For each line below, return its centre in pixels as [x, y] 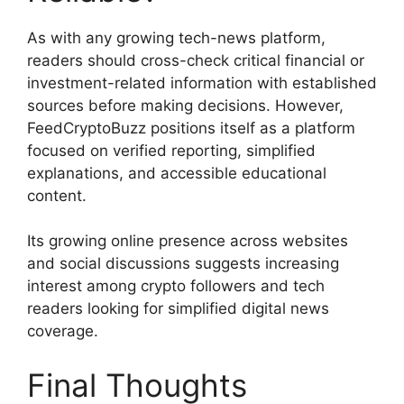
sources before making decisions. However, [185, 105]
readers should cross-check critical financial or [196, 60]
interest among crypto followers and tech [176, 286]
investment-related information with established [202, 83]
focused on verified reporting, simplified [171, 150]
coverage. [63, 331]
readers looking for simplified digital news [178, 309]
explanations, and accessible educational [177, 173]
